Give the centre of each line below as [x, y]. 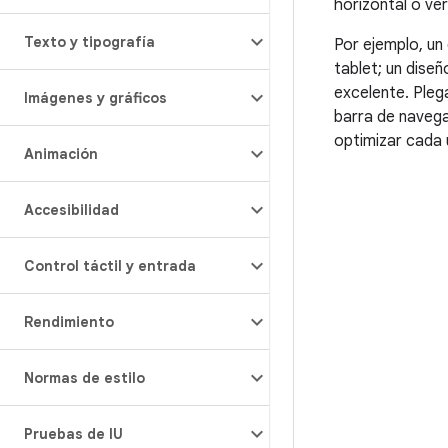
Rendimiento [69, 322]
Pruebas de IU [73, 434]
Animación [61, 154]
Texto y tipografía [89, 42]
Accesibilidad [71, 210]
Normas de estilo [84, 378]
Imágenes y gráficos [95, 98]
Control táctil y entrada [110, 266]
